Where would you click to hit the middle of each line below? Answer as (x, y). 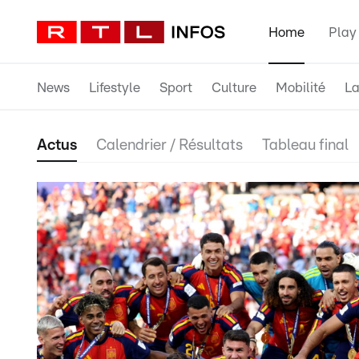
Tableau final (305, 145)
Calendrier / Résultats (169, 145)
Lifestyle (115, 87)
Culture (234, 87)
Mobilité (301, 87)
